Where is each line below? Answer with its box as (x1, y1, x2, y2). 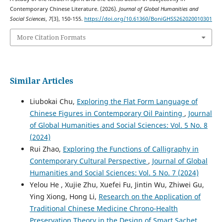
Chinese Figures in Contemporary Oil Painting (29, 108, 184, 118)
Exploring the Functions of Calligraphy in (62, 144, 199, 154)
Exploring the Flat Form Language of (76, 96, 198, 106)
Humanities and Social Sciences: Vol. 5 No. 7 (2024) (29, 167, 199, 177)
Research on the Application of (98, 191, 201, 201)
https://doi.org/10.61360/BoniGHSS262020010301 (84, 15, 212, 22)
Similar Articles (9, 75, 73, 86)
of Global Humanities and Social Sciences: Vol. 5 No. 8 (29, 120, 208, 130)
